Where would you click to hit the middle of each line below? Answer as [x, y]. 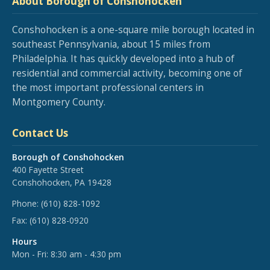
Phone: [27, 204]
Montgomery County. [59, 102]
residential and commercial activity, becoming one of [127, 74]
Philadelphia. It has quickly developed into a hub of [123, 59]
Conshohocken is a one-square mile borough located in [133, 30]
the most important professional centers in [108, 88]
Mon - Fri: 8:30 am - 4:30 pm [67, 254]
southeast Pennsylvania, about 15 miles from [111, 45]
